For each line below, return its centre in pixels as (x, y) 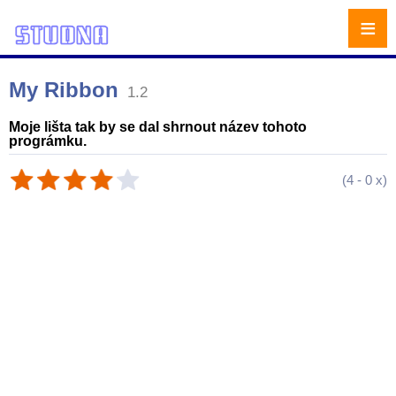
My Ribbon (64, 90)
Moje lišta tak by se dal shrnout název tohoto (158, 127)
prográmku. (48, 141)
